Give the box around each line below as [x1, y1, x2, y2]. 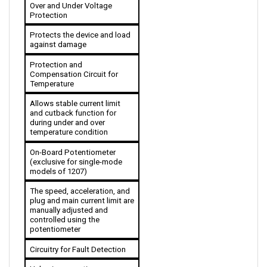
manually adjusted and [29, 193, 108, 202]
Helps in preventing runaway [29, 252, 127, 261]
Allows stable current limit [29, 86, 120, 95]
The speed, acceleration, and [29, 173, 130, 183]
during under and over [29, 105, 105, 114]
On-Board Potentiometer [29, 135, 116, 144]
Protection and [29, 47, 82, 57]
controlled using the [29, 202, 100, 212]
